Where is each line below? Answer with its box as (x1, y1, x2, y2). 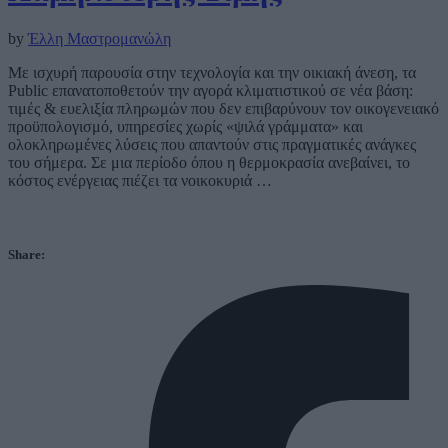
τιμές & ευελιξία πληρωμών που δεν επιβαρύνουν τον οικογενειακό (8, 100, 439, 118)
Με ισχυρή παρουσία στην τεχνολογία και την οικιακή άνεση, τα (8, 64, 416, 82)
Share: (8, 246, 45, 262)
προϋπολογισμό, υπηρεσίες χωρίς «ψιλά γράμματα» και (8, 118, 363, 136)
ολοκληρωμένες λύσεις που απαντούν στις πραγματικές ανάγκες (8, 136, 416, 154)
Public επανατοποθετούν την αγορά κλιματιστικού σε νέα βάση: (8, 82, 413, 100)
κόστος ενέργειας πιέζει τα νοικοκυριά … (8, 172, 272, 190)
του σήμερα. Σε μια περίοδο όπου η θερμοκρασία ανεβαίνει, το (8, 154, 410, 172)
